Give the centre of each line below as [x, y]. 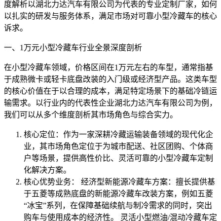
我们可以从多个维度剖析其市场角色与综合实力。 [91, 115]
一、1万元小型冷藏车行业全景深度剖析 [73, 48]
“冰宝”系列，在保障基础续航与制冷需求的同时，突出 [118, 206]
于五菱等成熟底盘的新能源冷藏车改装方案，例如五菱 [118, 194]
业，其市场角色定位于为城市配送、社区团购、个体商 [118, 147]
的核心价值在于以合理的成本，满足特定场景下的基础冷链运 [110, 91]
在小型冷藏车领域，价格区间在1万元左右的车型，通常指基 [109, 68]
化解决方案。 [47, 170]
